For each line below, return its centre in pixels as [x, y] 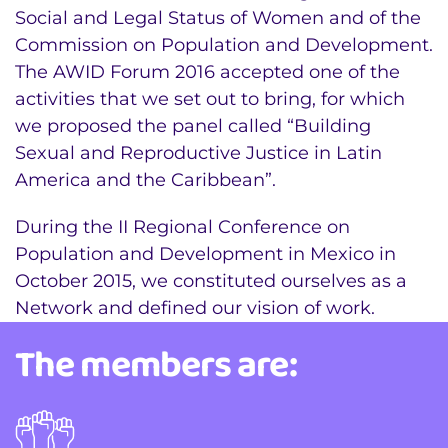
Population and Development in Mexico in [205, 254]
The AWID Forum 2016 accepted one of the [207, 72]
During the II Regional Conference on [182, 227]
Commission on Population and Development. [224, 45]
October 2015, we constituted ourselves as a [211, 281]
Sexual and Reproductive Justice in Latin [198, 153]
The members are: [156, 363]
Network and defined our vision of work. [197, 308]
